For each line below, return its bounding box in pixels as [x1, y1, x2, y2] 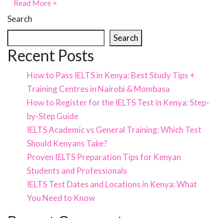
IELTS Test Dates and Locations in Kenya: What [27, 179, 197, 190]
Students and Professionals [27, 165, 127, 176]
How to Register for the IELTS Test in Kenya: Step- [27, 97, 209, 108]
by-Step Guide [27, 111, 78, 122]
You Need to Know [27, 193, 95, 203]
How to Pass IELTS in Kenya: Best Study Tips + [27, 70, 195, 81]
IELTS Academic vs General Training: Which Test [27, 125, 201, 135]
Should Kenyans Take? [27, 138, 107, 149]
